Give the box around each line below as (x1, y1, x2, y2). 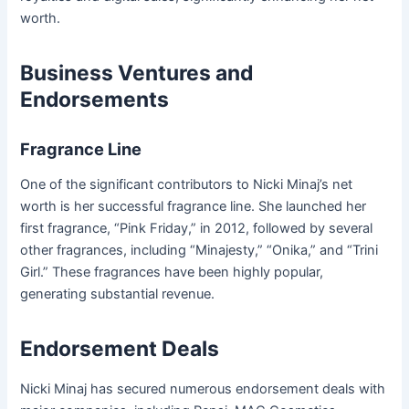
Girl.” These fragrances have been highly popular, (20, 264, 324, 281)
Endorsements (20, 87, 170, 113)
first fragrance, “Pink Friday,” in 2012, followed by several (20, 220, 373, 237)
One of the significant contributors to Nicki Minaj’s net (20, 176, 353, 194)
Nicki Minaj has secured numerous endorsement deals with (20, 381, 386, 398)
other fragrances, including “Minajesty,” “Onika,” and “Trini (20, 242, 379, 259)
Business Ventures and (20, 60, 254, 87)
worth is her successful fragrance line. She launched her (20, 198, 367, 215)
